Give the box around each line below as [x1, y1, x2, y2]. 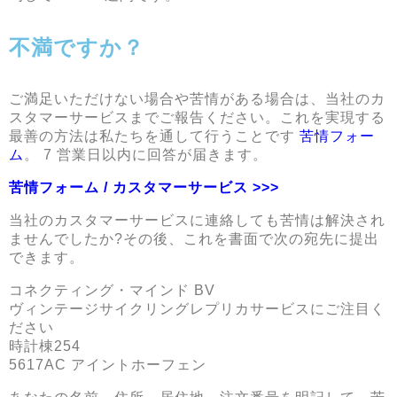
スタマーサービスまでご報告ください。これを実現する [9, 110, 385, 125]
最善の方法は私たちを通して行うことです [9, 128, 300, 144]
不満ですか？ [9, 35, 144, 59]
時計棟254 [9, 339, 81, 354]
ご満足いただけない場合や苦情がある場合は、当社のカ [9, 91, 385, 106]
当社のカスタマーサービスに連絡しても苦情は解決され [9, 213, 385, 228]
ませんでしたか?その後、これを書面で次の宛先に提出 [9, 231, 379, 246]
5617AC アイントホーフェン [9, 357, 206, 372]
